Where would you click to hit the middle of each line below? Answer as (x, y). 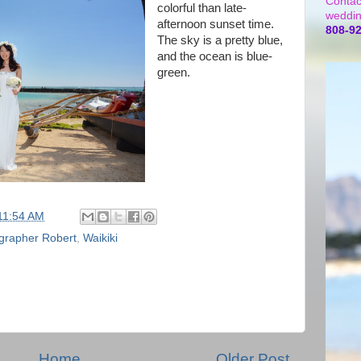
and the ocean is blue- (214, 56)
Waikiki (100, 239)
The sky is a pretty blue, (220, 40)
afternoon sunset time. (215, 24)
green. (173, 73)
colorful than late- (201, 8)
